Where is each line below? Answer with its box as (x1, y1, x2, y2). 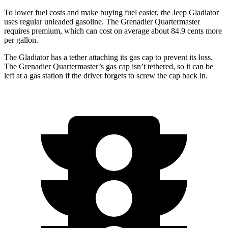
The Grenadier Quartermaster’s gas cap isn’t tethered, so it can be (4, 62, 213, 71)
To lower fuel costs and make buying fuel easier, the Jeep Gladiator (4, 8, 219, 17)
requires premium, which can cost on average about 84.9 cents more (4, 26, 222, 35)
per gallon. (4, 35, 38, 44)
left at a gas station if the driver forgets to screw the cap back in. (4, 71, 208, 80)
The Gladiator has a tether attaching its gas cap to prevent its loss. (4, 52, 213, 62)
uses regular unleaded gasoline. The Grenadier (4, 17, 155, 26)
